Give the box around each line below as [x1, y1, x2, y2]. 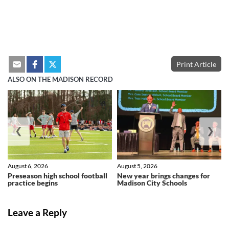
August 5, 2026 [117, 162, 157, 170]
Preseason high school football [8, 171, 107, 180]
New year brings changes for [117, 171, 210, 180]
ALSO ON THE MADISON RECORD [8, 76, 113, 84]
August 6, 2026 [8, 162, 48, 170]
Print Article [176, 60, 216, 69]
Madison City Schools [117, 178, 187, 187]
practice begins [8, 178, 58, 187]
